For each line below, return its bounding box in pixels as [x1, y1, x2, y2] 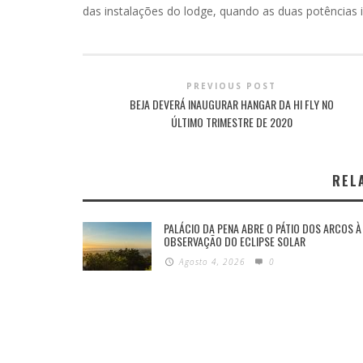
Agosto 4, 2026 [179, 256, 246, 267]
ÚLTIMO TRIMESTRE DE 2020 [170, 113, 293, 130]
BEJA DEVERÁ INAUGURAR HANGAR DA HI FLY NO [129, 96, 334, 113]
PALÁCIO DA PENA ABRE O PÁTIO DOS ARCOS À [164, 220, 361, 237]
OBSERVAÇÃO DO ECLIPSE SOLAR [164, 233, 305, 250]
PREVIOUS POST [186, 80, 277, 92]
